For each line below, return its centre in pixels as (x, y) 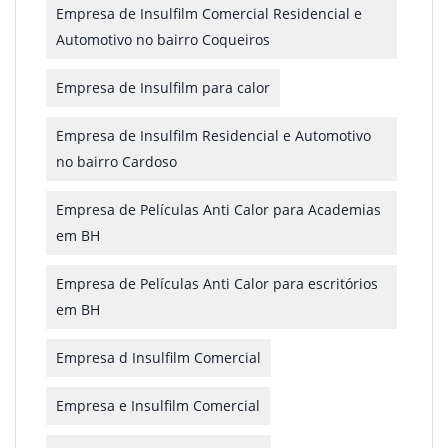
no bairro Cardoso (116, 161)
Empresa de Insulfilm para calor (163, 87)
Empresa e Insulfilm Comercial (158, 405)
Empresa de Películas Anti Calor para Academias (218, 209)
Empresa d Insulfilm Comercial (158, 357)
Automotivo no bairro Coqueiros (163, 39)
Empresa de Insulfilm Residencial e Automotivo (213, 135)
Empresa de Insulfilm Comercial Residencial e (209, 13)
